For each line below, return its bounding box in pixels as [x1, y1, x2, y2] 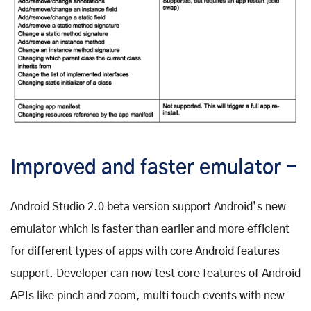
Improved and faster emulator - [10, 158, 297, 178]
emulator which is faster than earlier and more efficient [10, 224, 289, 235]
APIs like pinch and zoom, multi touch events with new [10, 290, 285, 302]
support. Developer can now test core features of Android [10, 268, 301, 280]
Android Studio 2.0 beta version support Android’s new [10, 201, 286, 213]
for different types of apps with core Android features [10, 246, 280, 258]
